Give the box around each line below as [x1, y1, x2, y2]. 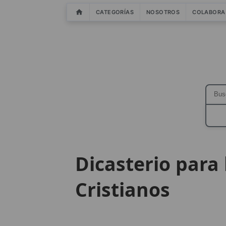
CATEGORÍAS [96, 9, 134, 16]
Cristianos [75, 177, 170, 203]
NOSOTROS [146, 9, 180, 16]
